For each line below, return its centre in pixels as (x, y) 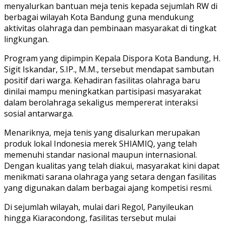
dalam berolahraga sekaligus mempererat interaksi (101, 102)
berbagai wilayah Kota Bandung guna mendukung (99, 17)
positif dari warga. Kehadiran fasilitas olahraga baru (102, 80)
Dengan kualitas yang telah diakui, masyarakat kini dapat (112, 165)
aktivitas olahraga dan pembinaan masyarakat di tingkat (110, 28)
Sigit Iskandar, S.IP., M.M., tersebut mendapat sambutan (109, 69)
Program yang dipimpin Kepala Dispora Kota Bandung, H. (112, 58)
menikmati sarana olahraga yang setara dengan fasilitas (110, 177)
